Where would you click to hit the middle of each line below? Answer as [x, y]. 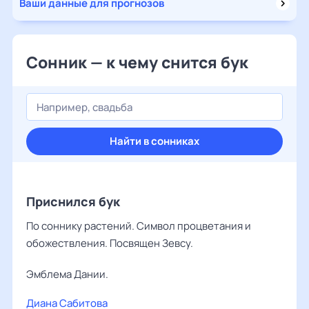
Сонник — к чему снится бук [137, 62]
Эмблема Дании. [67, 274]
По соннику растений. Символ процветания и [139, 226]
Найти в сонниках [154, 141]
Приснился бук [73, 201]
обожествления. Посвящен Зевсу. [110, 243]
